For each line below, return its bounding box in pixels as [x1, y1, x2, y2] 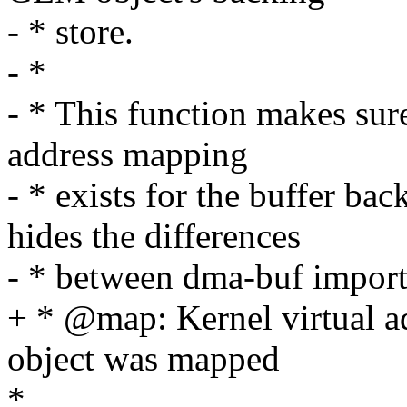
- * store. [7, 12, 134, 52]
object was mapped [7, 339, 280, 379]
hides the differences [7, 216, 301, 256]
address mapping [7, 134, 248, 174]
